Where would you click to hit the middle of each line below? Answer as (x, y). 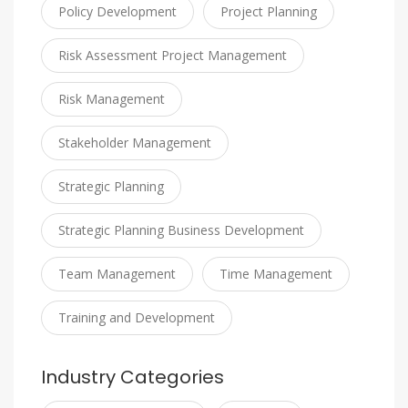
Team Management (117, 274)
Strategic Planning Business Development (181, 230)
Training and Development (137, 317)
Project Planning (269, 11)
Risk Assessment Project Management (173, 55)
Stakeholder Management (135, 143)
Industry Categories (133, 377)
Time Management (276, 274)
